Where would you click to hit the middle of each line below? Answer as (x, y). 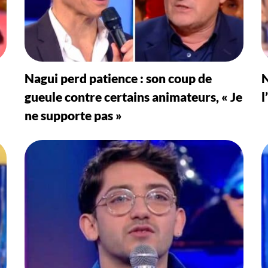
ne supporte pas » (73, 115)
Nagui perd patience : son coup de (118, 78)
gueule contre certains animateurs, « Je (133, 96)
